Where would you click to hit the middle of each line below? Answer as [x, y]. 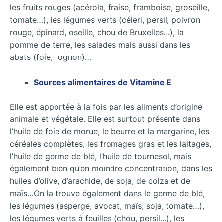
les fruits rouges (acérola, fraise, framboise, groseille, [110, 8]
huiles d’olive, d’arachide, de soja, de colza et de [100, 181]
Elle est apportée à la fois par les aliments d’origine [106, 106]
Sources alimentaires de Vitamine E [103, 82]
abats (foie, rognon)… [51, 57]
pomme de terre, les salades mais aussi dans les [100, 45]
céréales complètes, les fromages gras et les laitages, [111, 143]
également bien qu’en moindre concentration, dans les [111, 168]
